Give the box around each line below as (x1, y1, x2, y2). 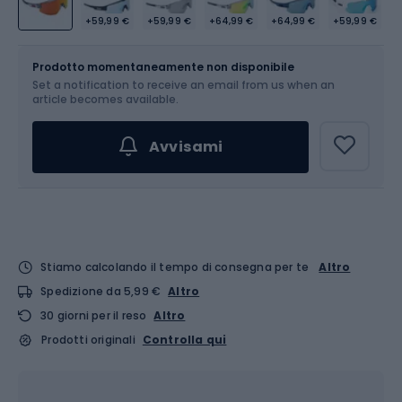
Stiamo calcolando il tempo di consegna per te (40, 259, 310, 275)
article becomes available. (32, 92, 179, 107)
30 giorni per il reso (40, 308, 147, 323)
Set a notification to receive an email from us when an (32, 77, 335, 92)
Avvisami (148, 136, 223, 157)
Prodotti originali (41, 332, 135, 347)
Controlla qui (142, 332, 227, 347)
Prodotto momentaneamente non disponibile (32, 59, 294, 74)
